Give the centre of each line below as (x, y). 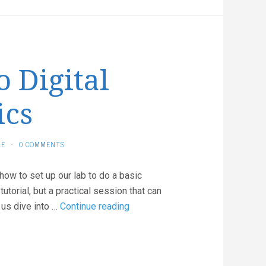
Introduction (153, 206)
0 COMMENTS (42, 144)
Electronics (152, 252)
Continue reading (95, 206)
